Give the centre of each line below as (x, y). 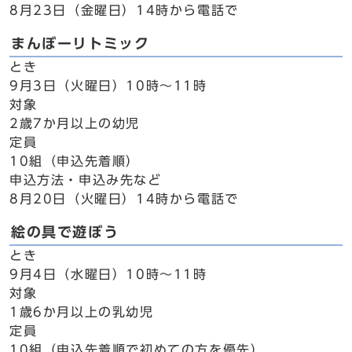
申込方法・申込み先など (86, 180)
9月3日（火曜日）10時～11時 (108, 86)
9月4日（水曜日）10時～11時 (108, 274)
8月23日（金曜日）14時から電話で (124, 10)
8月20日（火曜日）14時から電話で (124, 199)
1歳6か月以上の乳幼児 (82, 312)
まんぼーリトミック (81, 44)
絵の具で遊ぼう (65, 232)
